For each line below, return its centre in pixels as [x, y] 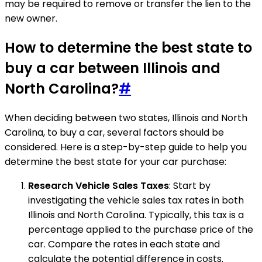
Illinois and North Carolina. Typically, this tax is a [136, 215]
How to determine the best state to [128, 48]
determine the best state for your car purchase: [116, 162]
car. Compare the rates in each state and [124, 244]
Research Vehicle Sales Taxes [99, 186]
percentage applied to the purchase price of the [141, 230]
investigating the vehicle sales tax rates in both [136, 201]
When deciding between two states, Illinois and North [126, 118]
